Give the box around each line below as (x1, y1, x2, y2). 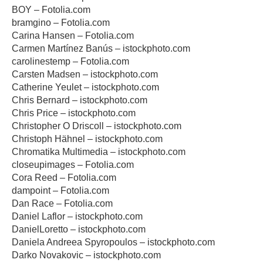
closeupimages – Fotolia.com (12, 160, 134, 170)
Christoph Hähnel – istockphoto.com (12, 134, 163, 144)
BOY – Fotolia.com (12, 5, 90, 15)
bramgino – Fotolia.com (12, 18, 110, 28)
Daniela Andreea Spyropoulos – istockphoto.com (12, 237, 215, 247)
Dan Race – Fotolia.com (12, 198, 113, 208)
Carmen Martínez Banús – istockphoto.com (12, 43, 190, 53)
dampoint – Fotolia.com (12, 186, 109, 195)
